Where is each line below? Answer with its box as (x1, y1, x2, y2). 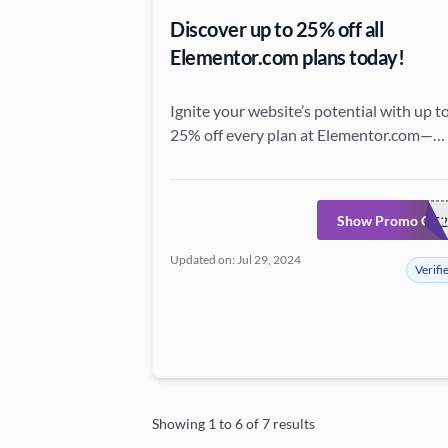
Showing (152, 415, 208, 432)
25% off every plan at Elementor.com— (170, 125, 433, 144)
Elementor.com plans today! (170, 45, 404, 69)
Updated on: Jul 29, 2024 (170, 252, 301, 267)
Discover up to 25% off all (170, 17, 383, 41)
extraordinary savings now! (170, 173, 357, 192)
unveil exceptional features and (170, 149, 384, 168)
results (270, 415, 315, 432)
